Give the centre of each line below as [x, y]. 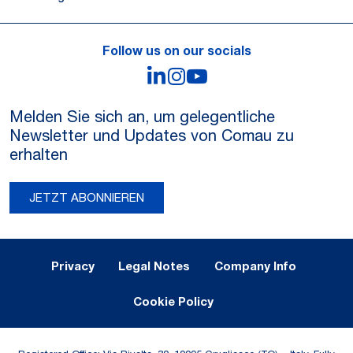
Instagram [234, 78]
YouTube [248, 78]
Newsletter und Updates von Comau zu [152, 135]
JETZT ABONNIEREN [87, 197]
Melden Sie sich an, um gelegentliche [142, 116]
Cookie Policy [173, 301]
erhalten [39, 154]
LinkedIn [206, 77]
